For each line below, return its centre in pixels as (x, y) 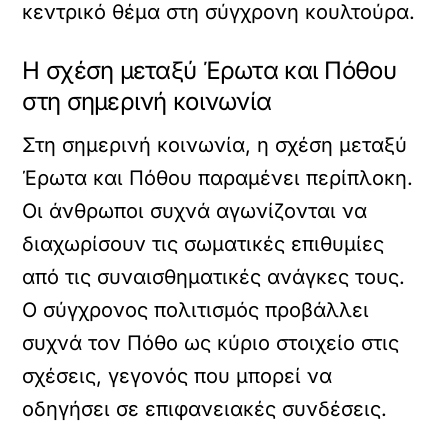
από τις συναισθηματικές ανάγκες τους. (214, 277)
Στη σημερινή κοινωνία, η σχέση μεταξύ (215, 145)
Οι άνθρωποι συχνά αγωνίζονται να (195, 211)
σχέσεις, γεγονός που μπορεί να (177, 376)
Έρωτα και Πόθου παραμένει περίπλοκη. (218, 178)
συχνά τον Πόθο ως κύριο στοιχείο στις (211, 343)
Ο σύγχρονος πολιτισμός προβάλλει (196, 310)
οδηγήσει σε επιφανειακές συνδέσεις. (205, 409)
